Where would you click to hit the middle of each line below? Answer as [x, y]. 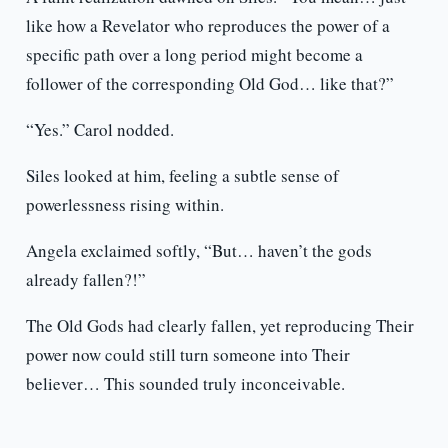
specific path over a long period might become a [194, 55]
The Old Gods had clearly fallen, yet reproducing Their [219, 326]
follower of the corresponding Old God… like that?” [209, 84]
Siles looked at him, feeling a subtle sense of [182, 176]
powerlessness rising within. [124, 205]
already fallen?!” [85, 280]
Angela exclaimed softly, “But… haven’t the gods [198, 251]
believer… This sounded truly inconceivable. [185, 384]
